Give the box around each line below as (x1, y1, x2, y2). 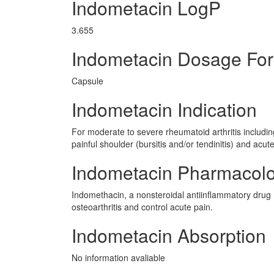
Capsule (72, 75, 103, 87)
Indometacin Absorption (72, 222, 266, 248)
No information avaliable (72, 251, 165, 264)
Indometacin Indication (72, 96, 257, 122)
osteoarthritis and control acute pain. (72, 201, 213, 213)
